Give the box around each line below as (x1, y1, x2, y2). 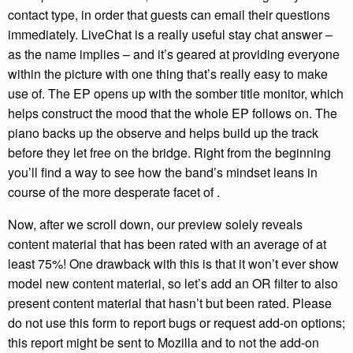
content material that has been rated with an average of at (8, 234, 326, 253)
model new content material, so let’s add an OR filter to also (8, 273, 338, 292)
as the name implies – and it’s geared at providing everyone (8, 44, 340, 63)
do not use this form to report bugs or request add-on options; (8, 313, 345, 332)
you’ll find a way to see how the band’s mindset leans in (8, 162, 318, 181)
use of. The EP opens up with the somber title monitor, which (8, 84, 344, 102)
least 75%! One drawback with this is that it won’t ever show (8, 254, 339, 273)
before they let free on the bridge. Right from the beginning (8, 143, 331, 162)
